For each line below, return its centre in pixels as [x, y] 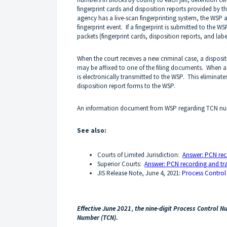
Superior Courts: [121, 164]
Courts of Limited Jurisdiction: [140, 155]
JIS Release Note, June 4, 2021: [140, 173]
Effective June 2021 [104, 208]
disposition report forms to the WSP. [126, 86]
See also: [92, 130]
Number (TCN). [98, 217]
